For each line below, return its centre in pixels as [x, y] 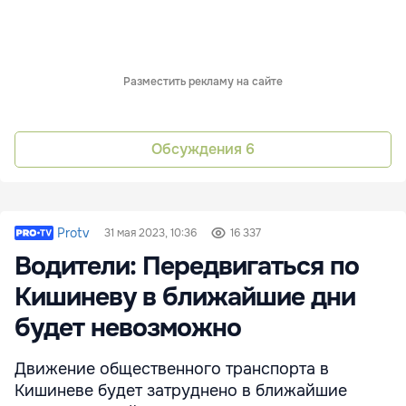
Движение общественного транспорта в [172, 368]
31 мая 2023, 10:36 [150, 232]
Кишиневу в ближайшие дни [185, 297]
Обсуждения [198, 150]
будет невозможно [128, 328]
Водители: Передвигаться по [187, 266]
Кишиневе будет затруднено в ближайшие [181, 390]
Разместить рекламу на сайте [203, 81]
